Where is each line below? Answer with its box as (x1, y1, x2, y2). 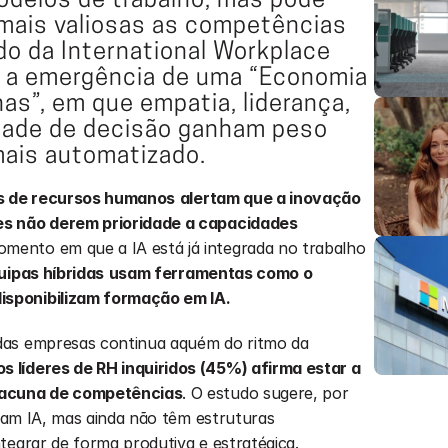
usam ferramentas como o (108, 263, 313, 283)
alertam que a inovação (179, 188, 361, 208)
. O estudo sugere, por (182, 383, 349, 403)
